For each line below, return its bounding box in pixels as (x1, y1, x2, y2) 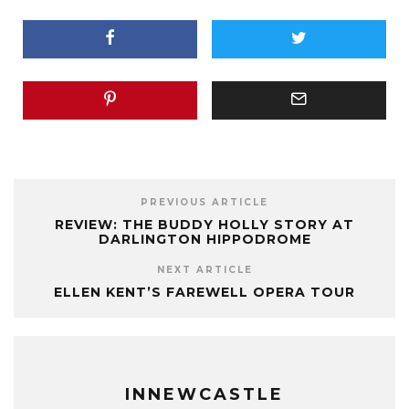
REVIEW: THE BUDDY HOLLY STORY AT (55, 216, 354, 234)
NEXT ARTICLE (156, 264, 253, 277)
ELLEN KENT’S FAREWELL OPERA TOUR (54, 284, 355, 301)
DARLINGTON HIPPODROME (98, 231, 311, 248)
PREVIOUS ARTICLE (141, 196, 268, 209)
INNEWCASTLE (125, 384, 284, 405)
